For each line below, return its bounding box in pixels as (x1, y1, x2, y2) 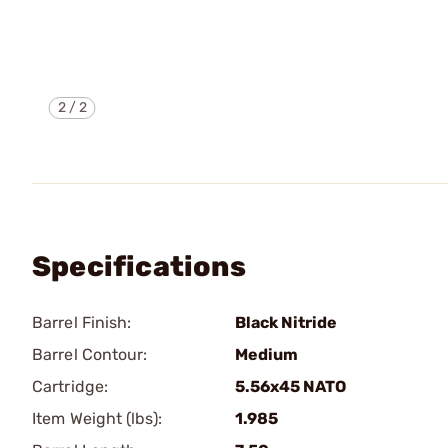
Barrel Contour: (32, 345, 148, 364)
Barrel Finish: (32, 313, 132, 332)
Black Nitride (235, 313, 337, 332)
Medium (235, 345, 298, 364)
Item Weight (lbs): (32, 409, 162, 428)
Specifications (32, 250, 246, 283)
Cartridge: (32, 377, 108, 396)
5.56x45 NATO (235, 377, 346, 396)
